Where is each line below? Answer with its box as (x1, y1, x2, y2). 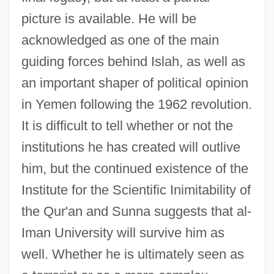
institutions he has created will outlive (21, 139, 240, 155)
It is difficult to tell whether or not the (21, 117, 233, 133)
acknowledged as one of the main (21, 32, 219, 48)
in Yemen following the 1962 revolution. (21, 96, 252, 112)
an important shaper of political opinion (21, 75, 248, 91)
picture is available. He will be (21, 10, 196, 26)
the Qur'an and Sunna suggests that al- (21, 203, 251, 219)
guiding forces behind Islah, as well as (21, 53, 245, 69)
